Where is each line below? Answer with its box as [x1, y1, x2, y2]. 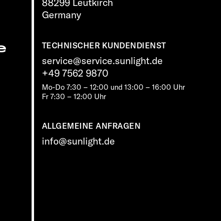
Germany [41, 8, 81, 21]
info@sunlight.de [41, 135, 115, 147]
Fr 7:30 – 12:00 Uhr [41, 92, 106, 101]
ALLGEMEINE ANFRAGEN [41, 121, 141, 131]
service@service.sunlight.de [41, 54, 163, 67]
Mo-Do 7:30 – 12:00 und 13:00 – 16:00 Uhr [41, 82, 185, 92]
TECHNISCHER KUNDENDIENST [41, 40, 166, 50]
